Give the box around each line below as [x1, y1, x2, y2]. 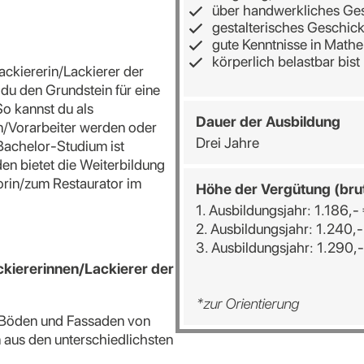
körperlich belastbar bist [212, 52, 360, 70]
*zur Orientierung [196, 294, 299, 312]
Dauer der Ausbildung [196, 112, 340, 130]
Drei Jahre [196, 133, 259, 151]
